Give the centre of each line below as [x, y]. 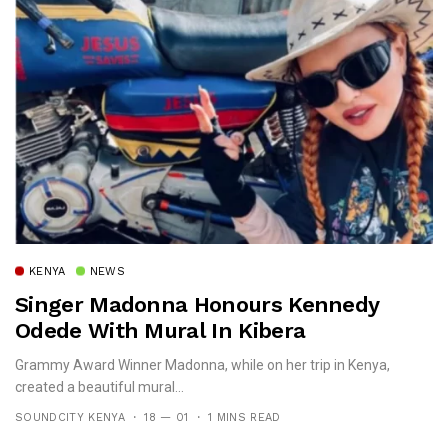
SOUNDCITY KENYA [70, 417]
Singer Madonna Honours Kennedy [197, 304]
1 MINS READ [244, 417]
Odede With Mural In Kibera [160, 330]
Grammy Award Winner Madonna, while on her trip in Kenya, [202, 364]
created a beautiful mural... [99, 386]
